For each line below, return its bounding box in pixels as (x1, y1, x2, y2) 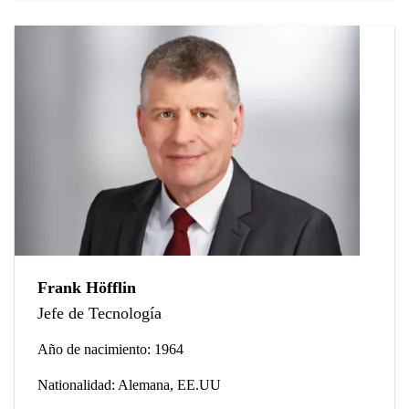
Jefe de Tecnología (37, 304, 162, 323)
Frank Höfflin (37, 278, 136, 298)
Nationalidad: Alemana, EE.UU (37, 377, 221, 393)
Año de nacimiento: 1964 (37, 341, 184, 358)
